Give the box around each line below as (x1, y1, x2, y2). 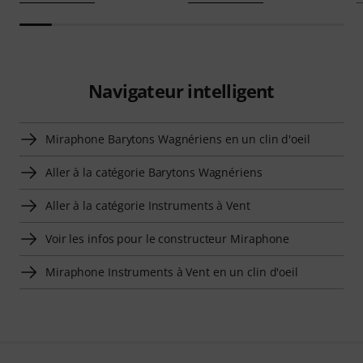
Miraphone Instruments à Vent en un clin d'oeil (45, 264, 298, 280)
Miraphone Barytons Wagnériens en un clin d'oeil (45, 131, 310, 147)
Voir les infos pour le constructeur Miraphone (45, 231, 290, 247)
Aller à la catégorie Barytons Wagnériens (45, 164, 263, 181)
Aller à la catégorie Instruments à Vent (45, 198, 250, 214)
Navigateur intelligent (88, 79, 275, 104)
